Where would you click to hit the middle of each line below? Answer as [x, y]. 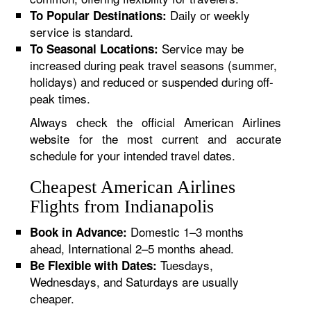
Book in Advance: [79, 232]
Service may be [201, 48]
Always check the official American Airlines [155, 122]
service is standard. [82, 32]
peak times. [60, 98]
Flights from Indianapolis [122, 207]
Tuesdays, [185, 265]
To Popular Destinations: [99, 15]
